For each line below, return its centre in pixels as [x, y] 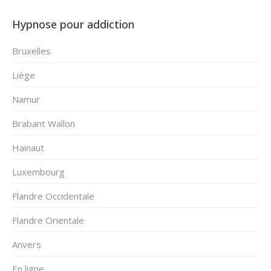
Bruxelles [31, 51]
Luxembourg [38, 172]
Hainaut [28, 148]
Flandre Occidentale [53, 196]
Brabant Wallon [44, 124]
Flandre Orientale [48, 220]
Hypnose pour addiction [73, 24]
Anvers [27, 245]
